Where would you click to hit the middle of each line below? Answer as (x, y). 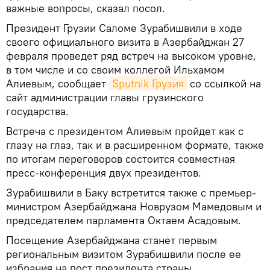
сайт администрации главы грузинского (105, 97)
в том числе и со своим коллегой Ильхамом (115, 69)
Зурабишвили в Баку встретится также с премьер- (131, 192)
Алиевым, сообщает (58, 83)
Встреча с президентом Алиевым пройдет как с (125, 131)
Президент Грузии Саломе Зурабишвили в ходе (124, 28)
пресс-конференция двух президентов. (104, 172)
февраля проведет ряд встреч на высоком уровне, (131, 55)
